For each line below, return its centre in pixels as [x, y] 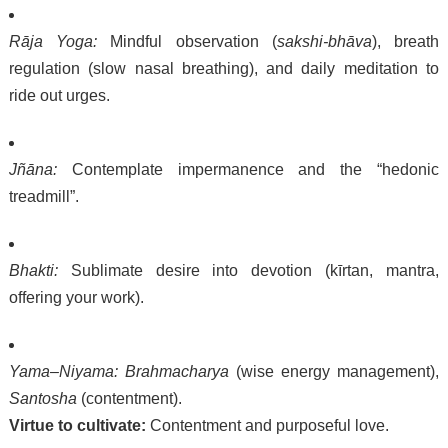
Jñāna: [32, 170]
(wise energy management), [334, 372]
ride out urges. [59, 96]
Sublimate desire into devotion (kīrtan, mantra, [248, 271]
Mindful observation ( [187, 42]
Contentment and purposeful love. [267, 426]
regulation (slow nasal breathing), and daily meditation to [224, 69]
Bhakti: [33, 271]
